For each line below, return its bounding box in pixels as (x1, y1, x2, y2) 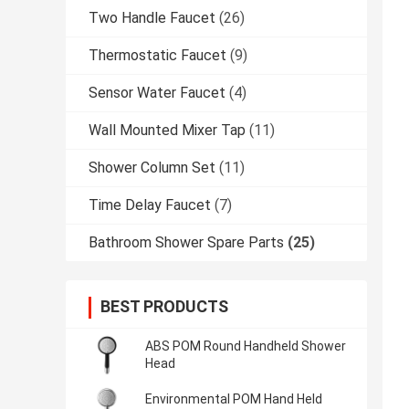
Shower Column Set (89, 159, 215, 177)
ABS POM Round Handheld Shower (145, 339, 346, 354)
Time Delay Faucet (89, 196, 211, 215)
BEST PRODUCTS (100, 297, 228, 317)
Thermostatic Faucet (89, 47, 226, 65)
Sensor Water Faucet (89, 84, 225, 102)
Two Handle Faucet (89, 9, 215, 27)
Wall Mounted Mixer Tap (89, 121, 246, 140)
